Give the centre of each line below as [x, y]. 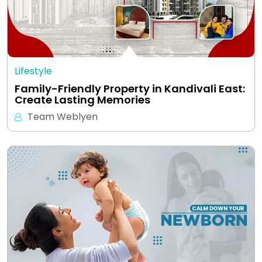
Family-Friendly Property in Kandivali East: [130, 89]
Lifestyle [33, 71]
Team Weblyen [63, 117]
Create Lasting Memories [82, 100]
